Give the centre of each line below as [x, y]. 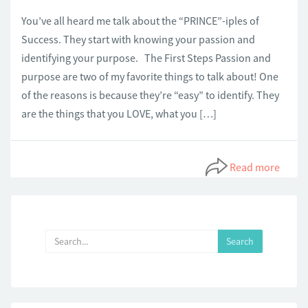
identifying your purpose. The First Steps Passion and [146, 58]
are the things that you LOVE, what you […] [119, 113]
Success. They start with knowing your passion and [138, 39]
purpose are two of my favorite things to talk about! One [150, 76]
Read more [255, 167]
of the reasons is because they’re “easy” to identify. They [150, 95]
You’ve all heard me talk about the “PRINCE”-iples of [140, 21]
